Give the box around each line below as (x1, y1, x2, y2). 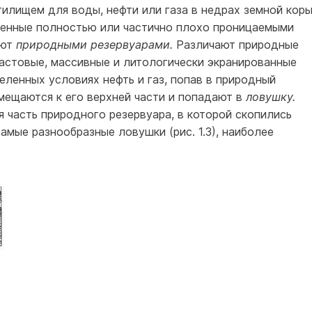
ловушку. (245, 90, 295, 104)
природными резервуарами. (15, 38, 176, 52)
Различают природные (175, 38, 299, 52)
